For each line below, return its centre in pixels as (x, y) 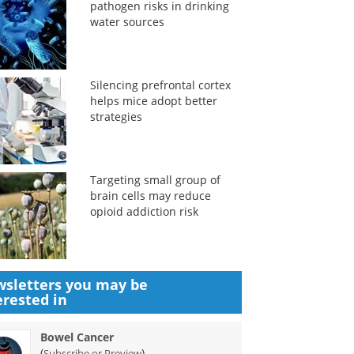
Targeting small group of (155, 180)
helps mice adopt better (153, 101)
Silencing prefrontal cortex (160, 85)
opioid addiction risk (144, 211)
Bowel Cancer (77, 337)
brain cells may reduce (150, 196)
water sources (127, 22)
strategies (116, 117)
